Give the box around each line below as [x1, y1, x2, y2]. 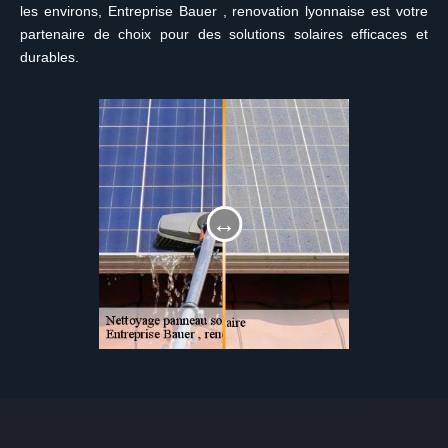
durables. [20, 49, 79, 65]
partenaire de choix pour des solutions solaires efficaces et [20, 26, 428, 42]
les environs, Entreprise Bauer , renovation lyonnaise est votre [20, 3, 428, 19]
